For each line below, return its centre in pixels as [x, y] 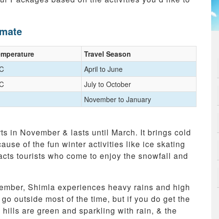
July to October [108, 84]
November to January [118, 99]
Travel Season [108, 54]
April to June [103, 69]
